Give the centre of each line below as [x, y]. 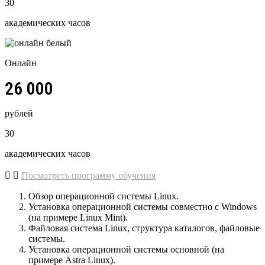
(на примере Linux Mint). [79, 217]
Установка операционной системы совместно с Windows [143, 206]
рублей [19, 113]
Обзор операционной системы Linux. [104, 196]
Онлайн [21, 63]
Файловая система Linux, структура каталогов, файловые [144, 228]
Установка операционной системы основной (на [126, 249]
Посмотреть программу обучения [88, 175]
